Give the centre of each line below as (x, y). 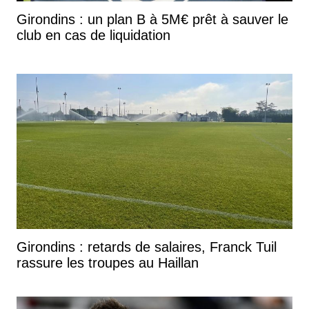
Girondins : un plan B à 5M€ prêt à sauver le (152, 20)
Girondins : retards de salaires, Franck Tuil (147, 247)
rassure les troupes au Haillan (108, 263)
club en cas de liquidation (93, 36)
